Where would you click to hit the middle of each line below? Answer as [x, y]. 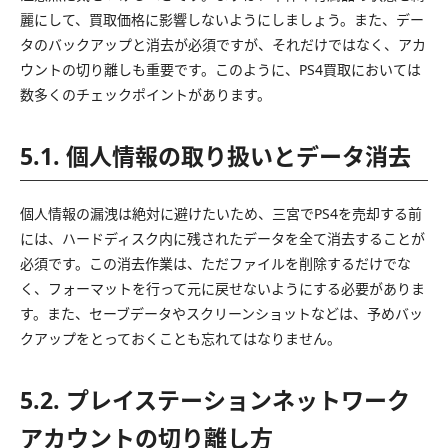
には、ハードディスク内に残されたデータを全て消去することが [222, 238]
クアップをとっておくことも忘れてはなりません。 [180, 338]
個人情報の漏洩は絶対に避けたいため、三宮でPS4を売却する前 [221, 213]
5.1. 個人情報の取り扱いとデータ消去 [215, 155]
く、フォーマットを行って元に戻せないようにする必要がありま [222, 288]
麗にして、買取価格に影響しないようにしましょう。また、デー [222, 19]
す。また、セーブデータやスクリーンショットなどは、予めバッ [221, 313]
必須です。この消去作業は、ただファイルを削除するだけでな [215, 263]
